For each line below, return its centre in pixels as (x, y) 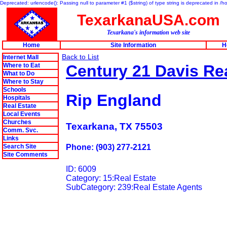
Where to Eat (22, 65)
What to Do (19, 73)
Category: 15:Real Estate (112, 178)
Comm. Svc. (21, 130)
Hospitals (17, 98)
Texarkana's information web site (148, 32)
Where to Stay (23, 82)
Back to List (80, 57)
